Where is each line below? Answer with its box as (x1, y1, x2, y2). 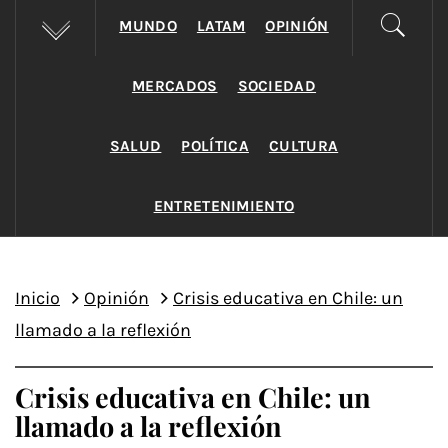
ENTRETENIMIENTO (153, 197, 295, 215)
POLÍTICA (181, 137, 249, 155)
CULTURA (268, 137, 339, 155)
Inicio (15, 287, 60, 309)
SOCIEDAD (237, 77, 317, 95)
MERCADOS (131, 77, 218, 95)
